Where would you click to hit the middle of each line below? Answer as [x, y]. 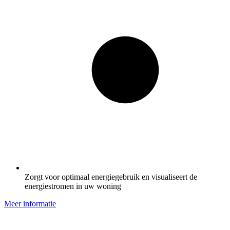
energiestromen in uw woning [73, 186]
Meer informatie [30, 203]
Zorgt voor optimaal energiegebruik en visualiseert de [111, 177]
